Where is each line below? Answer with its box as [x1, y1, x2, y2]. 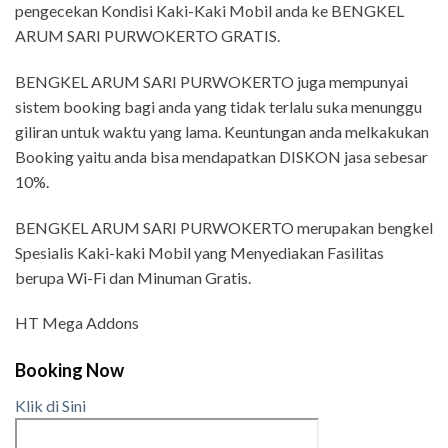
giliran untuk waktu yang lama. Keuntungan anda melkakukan [15, 121, 429, 141]
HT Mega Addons [15, 313, 139, 333]
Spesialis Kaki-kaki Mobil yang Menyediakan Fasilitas [15, 242, 384, 262]
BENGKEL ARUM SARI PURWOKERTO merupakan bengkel [15, 217, 433, 237]
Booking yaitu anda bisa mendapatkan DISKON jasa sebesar [15, 146, 428, 166]
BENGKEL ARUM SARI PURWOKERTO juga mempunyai [15, 71, 408, 91]
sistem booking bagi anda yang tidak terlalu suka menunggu [15, 96, 422, 116]
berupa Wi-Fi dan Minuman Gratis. [15, 267, 251, 287]
